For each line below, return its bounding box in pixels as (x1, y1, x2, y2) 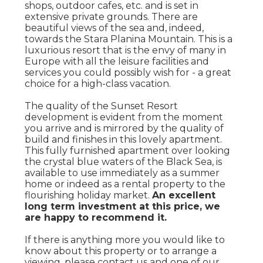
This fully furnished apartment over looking (25, 144, 231, 156)
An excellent (152, 189, 216, 201)
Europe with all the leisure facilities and (25, 55, 210, 67)
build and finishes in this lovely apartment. (25, 133, 222, 145)
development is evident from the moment (25, 111, 224, 123)
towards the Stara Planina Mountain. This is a (25, 33, 233, 45)
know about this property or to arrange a (25, 245, 217, 257)
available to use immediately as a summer (25, 167, 220, 178)
